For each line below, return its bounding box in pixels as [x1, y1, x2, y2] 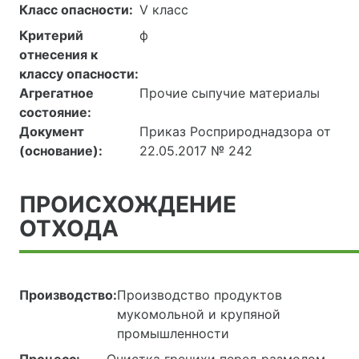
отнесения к [19, 46, 98, 63]
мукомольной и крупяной [117, 306, 280, 323]
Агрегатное [19, 85, 94, 102]
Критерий [19, 27, 83, 44]
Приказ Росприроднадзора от [139, 123, 331, 140]
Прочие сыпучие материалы [139, 85, 320, 102]
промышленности [117, 325, 229, 342]
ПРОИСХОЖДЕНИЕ [19, 191, 236, 219]
